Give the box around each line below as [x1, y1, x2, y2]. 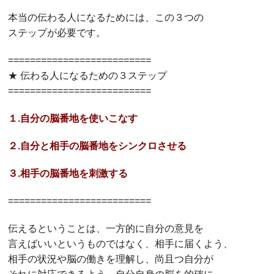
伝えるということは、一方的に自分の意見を [8, 223, 204, 234]
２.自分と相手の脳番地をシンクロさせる [8, 141, 187, 152]
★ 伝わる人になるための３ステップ [8, 70, 168, 81]
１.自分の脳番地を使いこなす [8, 113, 138, 124]
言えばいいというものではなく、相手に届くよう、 [8, 239, 234, 250]
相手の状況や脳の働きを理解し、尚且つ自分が [8, 254, 214, 265]
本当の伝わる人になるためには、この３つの [8, 12, 204, 23]
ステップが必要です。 [8, 28, 106, 39]
